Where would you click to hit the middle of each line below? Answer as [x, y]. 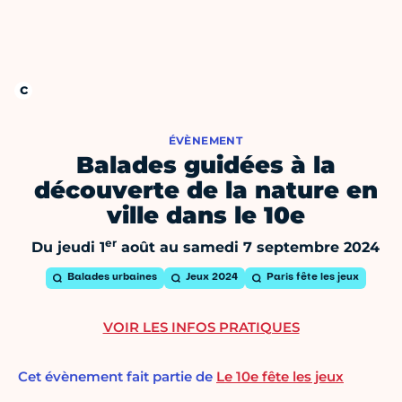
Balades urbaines [112, 278]
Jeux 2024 [211, 278]
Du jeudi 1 [68, 248]
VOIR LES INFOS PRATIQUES [201, 328]
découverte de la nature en [205, 191]
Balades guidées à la [205, 166]
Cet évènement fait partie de [117, 377]
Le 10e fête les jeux [280, 377]
